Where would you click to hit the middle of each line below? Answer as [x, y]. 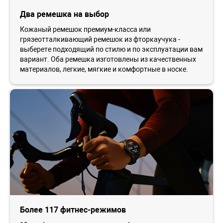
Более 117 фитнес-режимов [73, 210]
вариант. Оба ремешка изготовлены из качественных [108, 59]
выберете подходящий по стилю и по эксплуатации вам [111, 49]
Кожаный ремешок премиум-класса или [85, 29]
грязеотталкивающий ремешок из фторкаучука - [100, 39]
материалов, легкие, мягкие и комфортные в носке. [104, 69]
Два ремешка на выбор [64, 14]
